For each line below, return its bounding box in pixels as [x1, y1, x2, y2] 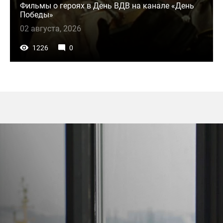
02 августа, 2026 [20, 24, 81, 34]
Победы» [20, 10, 53, 20]
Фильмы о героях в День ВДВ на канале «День [20, 1, 194, 11]
